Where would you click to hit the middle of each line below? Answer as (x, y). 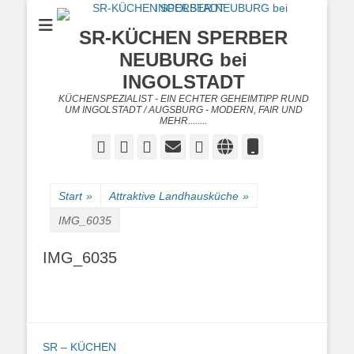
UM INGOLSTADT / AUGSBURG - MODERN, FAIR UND (183, 110)
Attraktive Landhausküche (174, 196)
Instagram (235, 146)
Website (272, 146)
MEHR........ (183, 121)
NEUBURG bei (183, 60)
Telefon (296, 146)
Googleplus (187, 146)
